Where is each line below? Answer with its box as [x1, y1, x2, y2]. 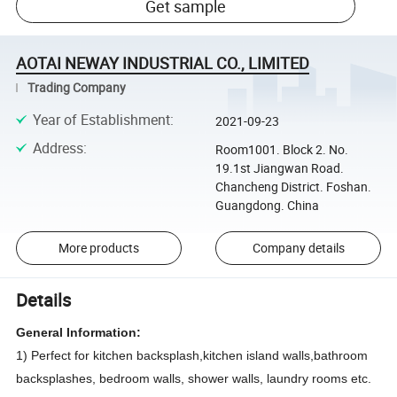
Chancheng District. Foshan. [214, 178, 371, 196]
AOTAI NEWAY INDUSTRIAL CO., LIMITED [16, 51, 310, 74]
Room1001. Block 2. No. [214, 141, 348, 159]
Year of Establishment [32, 110, 170, 130]
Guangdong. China [214, 197, 319, 214]
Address [32, 138, 83, 159]
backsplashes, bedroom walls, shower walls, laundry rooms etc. [16, 371, 372, 386]
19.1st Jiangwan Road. [214, 160, 344, 177]
